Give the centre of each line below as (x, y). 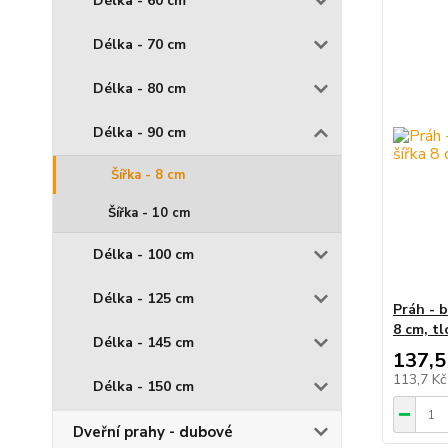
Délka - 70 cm (139, 45)
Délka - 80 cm (139, 89)
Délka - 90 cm (139, 133)
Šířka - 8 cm (148, 175)
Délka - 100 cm (143, 255)
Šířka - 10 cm (149, 213)
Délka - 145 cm (143, 343)
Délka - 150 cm (143, 387)
